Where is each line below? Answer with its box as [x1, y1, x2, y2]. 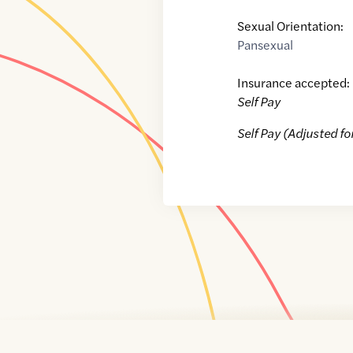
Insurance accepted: [237, 73, 351, 92]
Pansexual [237, 35, 294, 54]
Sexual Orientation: [237, 17, 344, 35]
